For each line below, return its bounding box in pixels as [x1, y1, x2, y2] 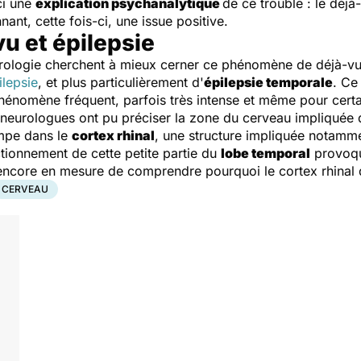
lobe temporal [221, 145, 310, 161]
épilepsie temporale [204, 74, 333, 90]
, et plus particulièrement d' [38, 74, 204, 90]
